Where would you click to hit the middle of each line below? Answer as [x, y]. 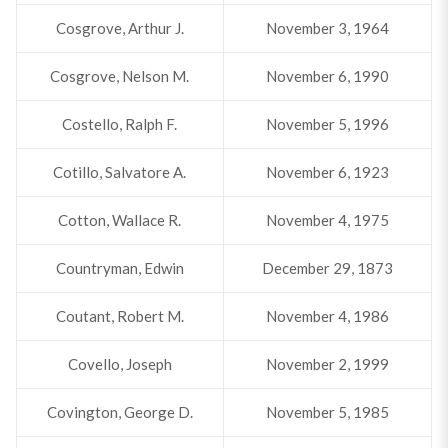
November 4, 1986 [327, 316]
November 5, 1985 [327, 412]
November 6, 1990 [327, 76]
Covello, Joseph [119, 364]
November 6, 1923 [327, 172]
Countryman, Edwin [119, 268]
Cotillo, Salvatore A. [120, 172]
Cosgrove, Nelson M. [120, 76]
